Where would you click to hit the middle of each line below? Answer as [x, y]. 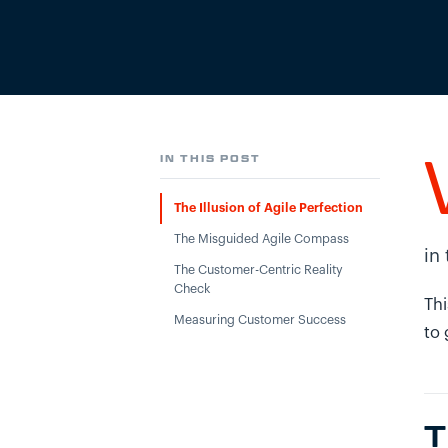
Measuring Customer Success [260, 320]
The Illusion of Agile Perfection [268, 208]
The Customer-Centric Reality [258, 270]
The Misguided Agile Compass [261, 239]
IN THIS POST [210, 158]
